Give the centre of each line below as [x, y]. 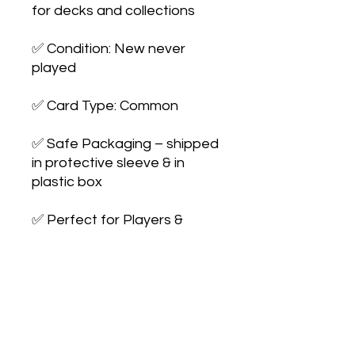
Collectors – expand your [113, 239]
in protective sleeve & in [108, 162]
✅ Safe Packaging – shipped [125, 143]
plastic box [67, 181]
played [54, 67]
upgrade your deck [94, 277]
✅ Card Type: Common [105, 105]
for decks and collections [113, 10]
